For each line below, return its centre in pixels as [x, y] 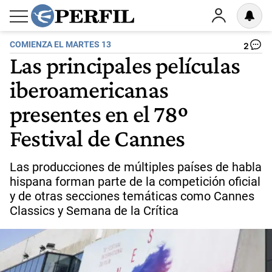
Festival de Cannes [97, 138]
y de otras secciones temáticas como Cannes [132, 196]
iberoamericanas [89, 89]
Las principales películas [125, 65]
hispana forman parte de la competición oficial [135, 182]
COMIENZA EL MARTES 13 [60, 45]
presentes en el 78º [99, 114]
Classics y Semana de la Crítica [94, 211]
